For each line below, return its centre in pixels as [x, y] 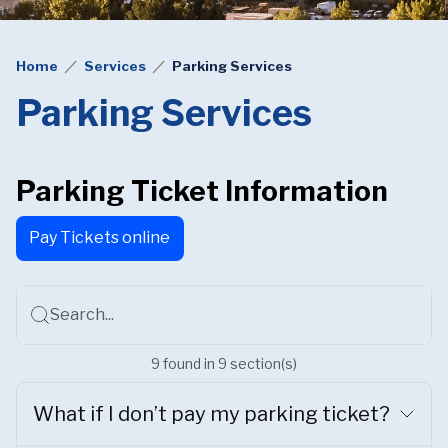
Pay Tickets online [100, 238]
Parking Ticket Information [202, 191]
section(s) [262, 363]
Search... [82, 314]
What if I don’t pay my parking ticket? [211, 413]
